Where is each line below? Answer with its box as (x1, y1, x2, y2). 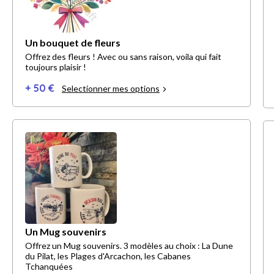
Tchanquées (25, 261, 73, 272)
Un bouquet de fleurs (25, 37, 120, 49)
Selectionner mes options (62, 83, 160, 94)
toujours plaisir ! (25, 62, 86, 73)
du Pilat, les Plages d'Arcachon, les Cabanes (25, 251, 191, 262)
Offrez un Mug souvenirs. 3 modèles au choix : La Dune (25, 240, 233, 251)
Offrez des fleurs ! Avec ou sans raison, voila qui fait (25, 51, 221, 62)
